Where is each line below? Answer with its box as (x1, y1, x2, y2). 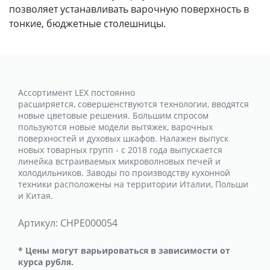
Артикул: (18, 216, 58, 230)
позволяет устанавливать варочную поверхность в (9, 2, 249, 16)
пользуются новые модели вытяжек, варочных (18, 121, 213, 133)
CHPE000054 (60, 216, 118, 230)
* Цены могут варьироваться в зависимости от (18, 245, 230, 257)
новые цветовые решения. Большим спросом (18, 110, 209, 122)
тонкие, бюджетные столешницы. (9, 17, 166, 31)
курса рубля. (18, 256, 74, 268)
